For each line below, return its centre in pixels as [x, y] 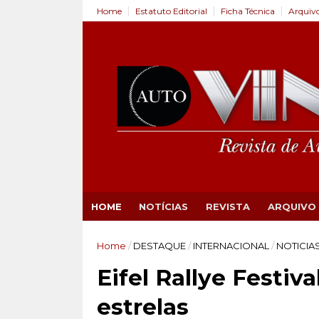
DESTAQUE [159, 246]
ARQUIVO [292, 206]
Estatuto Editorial [171, 11]
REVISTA [228, 206]
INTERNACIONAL [231, 246]
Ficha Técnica [247, 11]
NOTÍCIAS [163, 206]
